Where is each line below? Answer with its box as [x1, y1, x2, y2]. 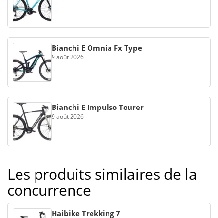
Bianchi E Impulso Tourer [52, 102, 144, 112]
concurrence [7, 180, 91, 200]
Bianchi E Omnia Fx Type [52, 43, 142, 53]
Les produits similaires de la [7, 164, 197, 184]
